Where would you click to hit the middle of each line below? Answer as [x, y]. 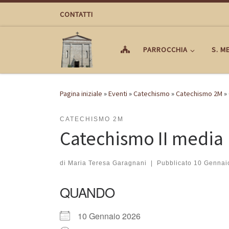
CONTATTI [76, 14]
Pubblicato [175, 163]
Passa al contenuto [44, 15]
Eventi [118, 94]
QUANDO [87, 192]
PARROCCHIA [166, 50]
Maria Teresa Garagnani [107, 163]
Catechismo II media [142, 139]
